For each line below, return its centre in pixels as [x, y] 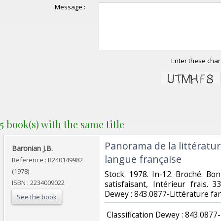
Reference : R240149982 [47, 160]
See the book [37, 197]
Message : [70, 7]
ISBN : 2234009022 [38, 182]
